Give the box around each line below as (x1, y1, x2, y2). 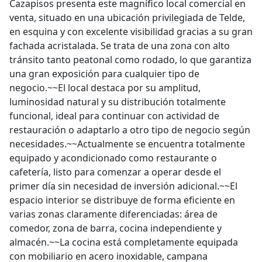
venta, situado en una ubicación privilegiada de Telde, (9, 11, 245, 24)
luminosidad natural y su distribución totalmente (9, 95, 226, 108)
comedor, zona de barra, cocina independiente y (9, 222, 222, 235)
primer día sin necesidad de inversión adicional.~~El (9, 180, 237, 192)
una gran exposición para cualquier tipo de (9, 67, 199, 80)
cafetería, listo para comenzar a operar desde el (9, 166, 221, 178)
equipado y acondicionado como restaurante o (9, 151, 217, 164)
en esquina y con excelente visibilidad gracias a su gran (9, 25, 253, 38)
